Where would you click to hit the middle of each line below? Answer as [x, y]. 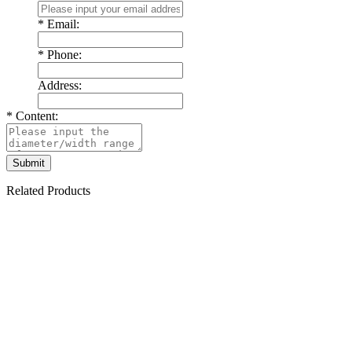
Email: [62, 24]
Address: [60, 85]
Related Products [48, 190]
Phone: [63, 54]
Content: [35, 115]
